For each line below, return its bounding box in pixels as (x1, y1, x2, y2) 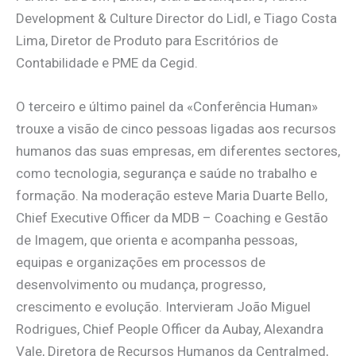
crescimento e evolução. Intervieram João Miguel (16, 299, 311, 315)
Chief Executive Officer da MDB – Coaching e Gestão (16, 210, 328, 226)
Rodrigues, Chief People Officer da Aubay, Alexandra (16, 321, 323, 338)
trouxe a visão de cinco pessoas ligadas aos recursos (16, 121, 336, 137)
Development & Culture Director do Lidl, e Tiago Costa (16, 10, 337, 27)
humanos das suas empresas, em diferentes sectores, (16, 143, 340, 160)
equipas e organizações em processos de (16, 254, 265, 271)
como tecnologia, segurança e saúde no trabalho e (16, 165, 317, 182)
